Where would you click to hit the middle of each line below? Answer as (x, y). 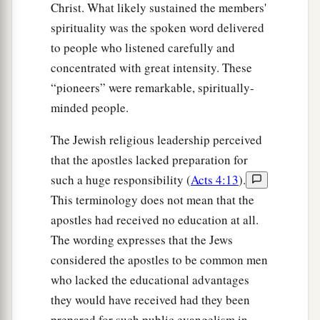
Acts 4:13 (215, 180)
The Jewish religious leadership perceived (156, 140)
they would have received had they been (150, 300)
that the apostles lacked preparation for (149, 160)
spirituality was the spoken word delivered (157, 28)
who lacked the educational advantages (150, 280)
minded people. (90, 108)
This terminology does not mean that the (152, 200)
